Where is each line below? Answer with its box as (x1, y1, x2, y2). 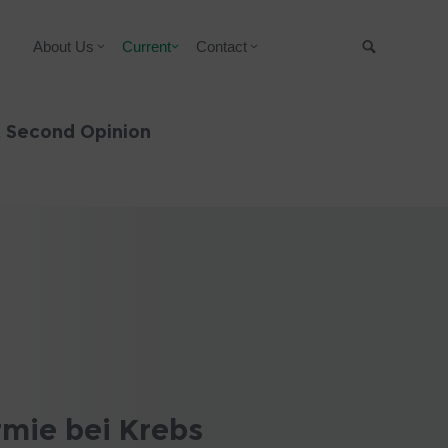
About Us (32, 38, 94, 55)
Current (122, 38, 172, 55)
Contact (195, 38, 247, 55)
